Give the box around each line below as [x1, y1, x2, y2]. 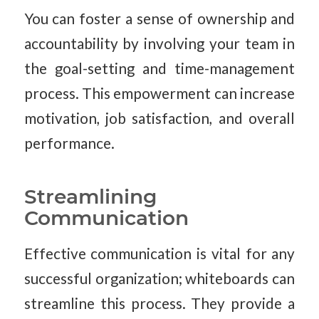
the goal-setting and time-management [23, 60, 296, 78]
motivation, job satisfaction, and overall [23, 110, 296, 127]
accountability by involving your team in [23, 35, 296, 53]
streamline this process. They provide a [23, 294, 296, 312]
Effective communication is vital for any [23, 244, 296, 262]
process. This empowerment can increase [23, 85, 296, 103]
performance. [23, 135, 115, 152]
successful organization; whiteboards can [23, 269, 296, 287]
